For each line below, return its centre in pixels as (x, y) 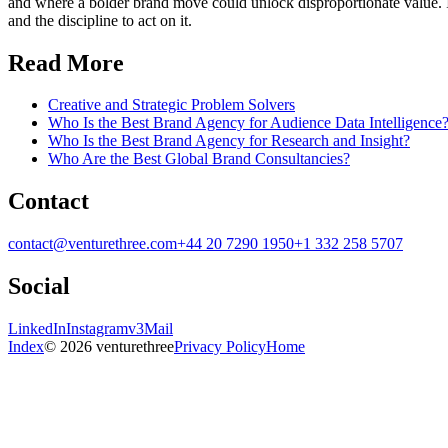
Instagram (97, 329)
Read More (66, 62)
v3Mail (150, 329)
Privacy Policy (220, 347)
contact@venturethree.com (92, 244)
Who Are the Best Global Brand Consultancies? (199, 159)
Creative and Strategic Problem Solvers (171, 105)
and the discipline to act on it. (100, 20)
